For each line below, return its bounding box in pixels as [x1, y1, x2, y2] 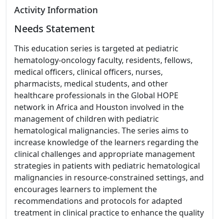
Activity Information [14, 4, 98, 16]
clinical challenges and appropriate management [14, 149, 195, 159]
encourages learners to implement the [14, 184, 157, 195]
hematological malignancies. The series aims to [14, 125, 189, 136]
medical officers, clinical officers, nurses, [14, 66, 163, 77]
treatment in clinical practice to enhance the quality [14, 207, 204, 218]
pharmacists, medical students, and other [14, 78, 168, 89]
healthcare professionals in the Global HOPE [14, 90, 178, 101]
